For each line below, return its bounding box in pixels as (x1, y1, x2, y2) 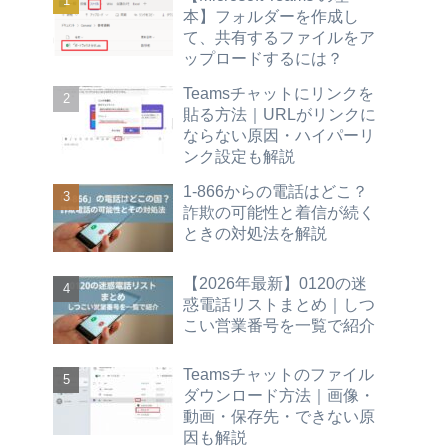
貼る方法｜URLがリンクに (183, 105, 376, 124)
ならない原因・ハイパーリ (183, 126, 375, 145)
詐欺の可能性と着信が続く (183, 203, 375, 222)
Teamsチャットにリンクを (183, 84, 374, 103)
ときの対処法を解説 (183, 224, 327, 243)
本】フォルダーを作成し (183, 7, 359, 26)
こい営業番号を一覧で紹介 (183, 315, 375, 334)
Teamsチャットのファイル (183, 365, 374, 384)
